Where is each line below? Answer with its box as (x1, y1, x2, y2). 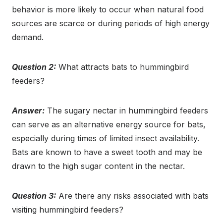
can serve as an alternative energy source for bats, (12, 119, 206, 129)
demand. (12, 32, 44, 42)
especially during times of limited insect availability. (12, 133, 199, 143)
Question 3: (12, 190, 56, 201)
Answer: (12, 105, 45, 115)
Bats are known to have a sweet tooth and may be (12, 147, 202, 157)
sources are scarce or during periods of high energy (12, 18, 210, 28)
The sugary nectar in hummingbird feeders (45, 105, 208, 115)
